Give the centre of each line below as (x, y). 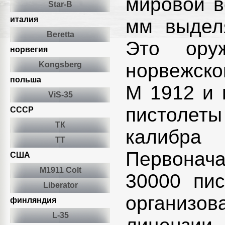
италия (24, 19)
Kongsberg (60, 65)
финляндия (33, 200)
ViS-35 (60, 95)
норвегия (29, 49)
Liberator (60, 185)
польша (26, 80)
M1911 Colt (60, 170)
